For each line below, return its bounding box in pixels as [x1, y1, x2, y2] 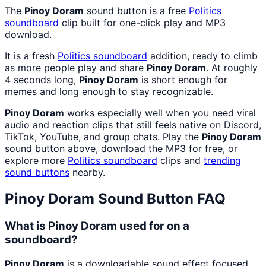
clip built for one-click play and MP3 [59, 17, 226, 29]
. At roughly [206, 62, 258, 74]
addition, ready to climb [147, 50, 258, 62]
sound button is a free [84, 5, 189, 17]
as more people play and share [5, 62, 147, 74]
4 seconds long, [5, 74, 79, 86]
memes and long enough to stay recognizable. [5, 85, 213, 98]
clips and [157, 154, 204, 167]
